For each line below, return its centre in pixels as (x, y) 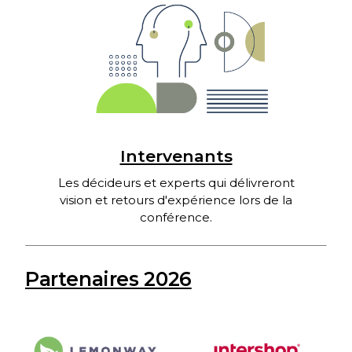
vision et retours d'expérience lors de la (176, 200)
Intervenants (176, 156)
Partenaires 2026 (108, 279)
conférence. (176, 217)
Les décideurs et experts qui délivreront (176, 182)
